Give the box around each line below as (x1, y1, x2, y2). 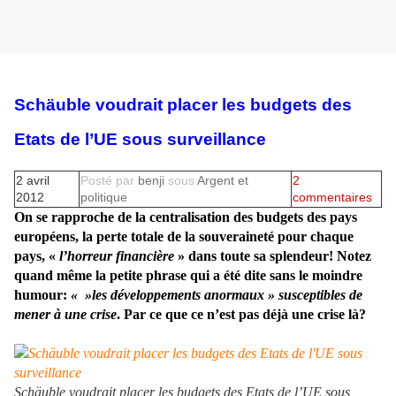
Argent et (197, 172, 248, 187)
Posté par (80, 172, 134, 187)
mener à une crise (14, 306, 117, 322)
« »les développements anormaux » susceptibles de (71, 286, 362, 302)
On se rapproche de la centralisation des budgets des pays (14, 209, 357, 225)
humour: (14, 286, 71, 302)
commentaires (293, 189, 372, 204)
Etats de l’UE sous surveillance (14, 129, 266, 148)
